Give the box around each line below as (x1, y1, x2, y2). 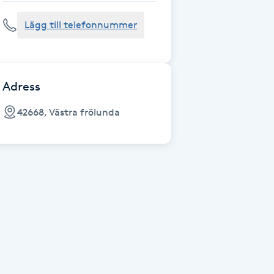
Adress (2, 79, 40, 94)
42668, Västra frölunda (17, 106, 120, 118)
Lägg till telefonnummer (24, 19, 137, 31)
